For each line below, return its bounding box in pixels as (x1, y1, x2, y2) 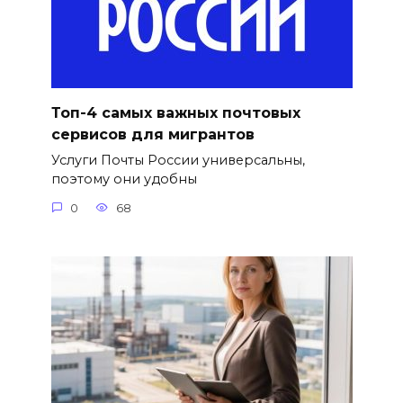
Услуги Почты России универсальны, (50, 152, 305, 169)
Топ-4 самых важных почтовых (50, 103, 300, 121)
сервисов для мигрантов (50, 125, 255, 143)
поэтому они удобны (50, 171, 197, 188)
